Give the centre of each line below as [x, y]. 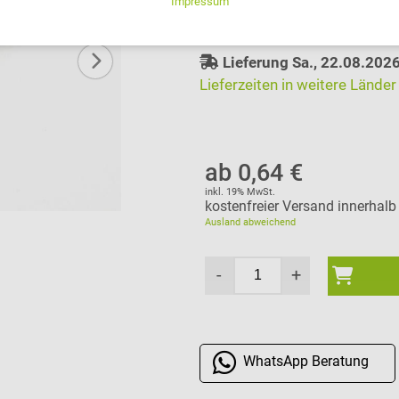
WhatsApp [277, 362]
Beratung [340, 362]
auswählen [245, 13]
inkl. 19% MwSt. [240, 191]
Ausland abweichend [251, 222]
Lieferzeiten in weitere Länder [298, 84]
